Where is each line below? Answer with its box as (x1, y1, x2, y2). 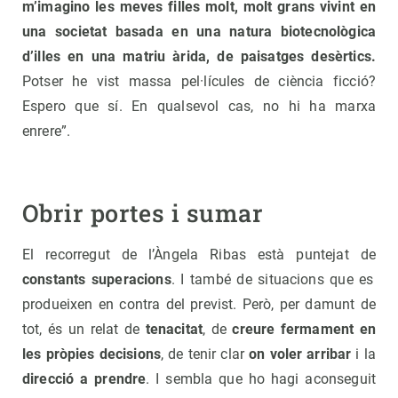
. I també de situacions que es (171, 271, 374, 289)
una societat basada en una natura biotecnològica (22, 23, 376, 41)
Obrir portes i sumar (22, 197, 263, 229)
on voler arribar (249, 346, 352, 363)
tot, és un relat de (22, 321, 146, 338)
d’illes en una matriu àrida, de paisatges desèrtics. (22, 48, 376, 66)
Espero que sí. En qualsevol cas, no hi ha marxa (22, 98, 376, 115)
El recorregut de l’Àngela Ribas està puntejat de (22, 246, 376, 264)
